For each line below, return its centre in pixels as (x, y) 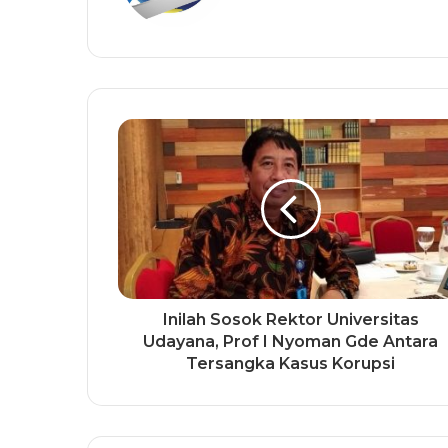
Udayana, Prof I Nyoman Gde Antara (290, 342)
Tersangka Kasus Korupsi (290, 364)
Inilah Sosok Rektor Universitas (290, 320)
